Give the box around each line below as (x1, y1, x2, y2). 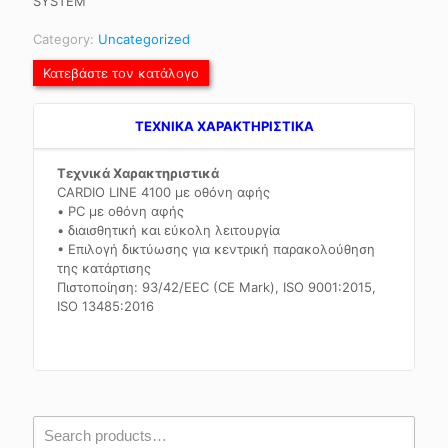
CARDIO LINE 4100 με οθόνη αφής (57, 184, 271, 200)
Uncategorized (98, 31, 190, 47)
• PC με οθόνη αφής (57, 203, 185, 219)
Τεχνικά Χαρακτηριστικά (57, 165, 220, 181)
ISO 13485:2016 (57, 298, 155, 314)
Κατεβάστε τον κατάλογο (43, 65, 199, 81)
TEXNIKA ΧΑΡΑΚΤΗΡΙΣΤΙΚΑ (134, 118, 314, 134)
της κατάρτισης (57, 260, 152, 276)
